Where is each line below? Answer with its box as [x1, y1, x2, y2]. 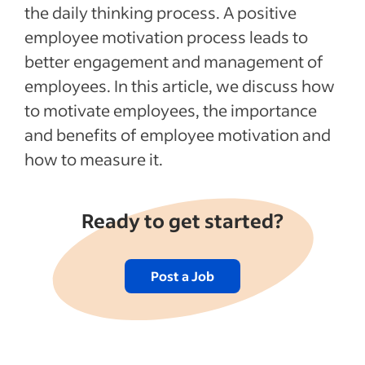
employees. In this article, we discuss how [24, 75, 335, 96]
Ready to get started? [81, 208, 284, 233]
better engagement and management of [24, 51, 323, 72]
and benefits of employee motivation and [24, 124, 331, 145]
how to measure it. [24, 148, 163, 169]
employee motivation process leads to [24, 26, 308, 47]
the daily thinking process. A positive [24, 2, 297, 23]
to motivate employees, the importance [24, 99, 317, 121]
